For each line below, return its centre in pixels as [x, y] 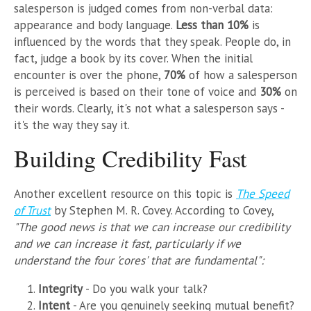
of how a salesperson [241, 75]
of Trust [32, 210]
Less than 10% [212, 25]
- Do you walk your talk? [146, 288]
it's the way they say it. [72, 125]
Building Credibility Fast [130, 158]
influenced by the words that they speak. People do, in [152, 41]
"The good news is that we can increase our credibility [152, 227]
